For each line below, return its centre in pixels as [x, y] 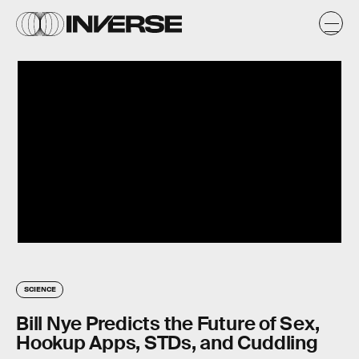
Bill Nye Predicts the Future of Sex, [168, 324]
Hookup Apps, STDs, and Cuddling [167, 343]
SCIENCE [40, 289]
